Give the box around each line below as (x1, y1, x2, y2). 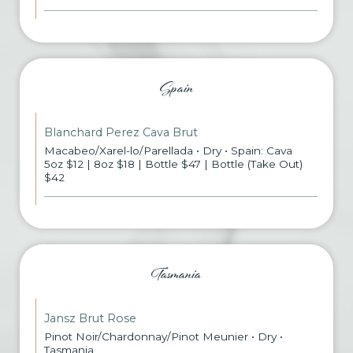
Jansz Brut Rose (44, 311, 136, 325)
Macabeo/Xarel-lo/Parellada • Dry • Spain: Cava (44, 144, 292, 157)
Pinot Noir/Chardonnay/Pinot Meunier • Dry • (44, 330, 283, 343)
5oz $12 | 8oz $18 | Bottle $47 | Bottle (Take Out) (44, 158, 303, 170)
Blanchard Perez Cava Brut (44, 125, 198, 139)
